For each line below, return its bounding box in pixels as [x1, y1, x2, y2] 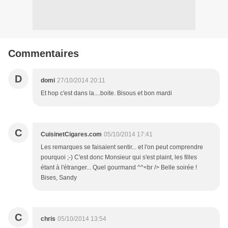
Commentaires [8, 48, 79, 60]
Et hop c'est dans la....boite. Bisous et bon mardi [41, 90, 172, 97]
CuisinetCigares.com [41, 131, 102, 138]
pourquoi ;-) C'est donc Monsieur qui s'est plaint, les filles [41, 154, 197, 161]
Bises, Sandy [41, 174, 77, 182]
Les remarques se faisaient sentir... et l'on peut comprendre [41, 144, 203, 151]
